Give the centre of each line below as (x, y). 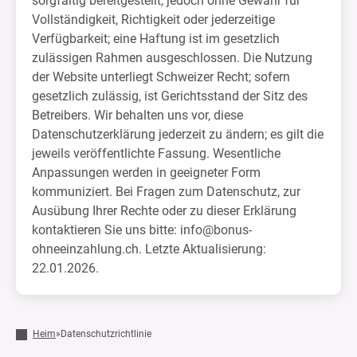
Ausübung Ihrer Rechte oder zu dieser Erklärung (164, 211)
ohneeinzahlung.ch (85, 249)
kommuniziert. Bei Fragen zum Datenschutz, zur (166, 192)
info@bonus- (216, 230)
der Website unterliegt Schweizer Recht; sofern (161, 77)
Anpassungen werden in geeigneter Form (146, 173)
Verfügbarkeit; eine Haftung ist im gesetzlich (156, 39)
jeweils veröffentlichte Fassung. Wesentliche (156, 153)
